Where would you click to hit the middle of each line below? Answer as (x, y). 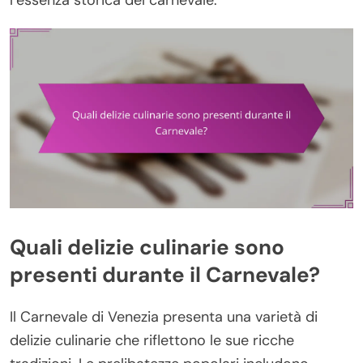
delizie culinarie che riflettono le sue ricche (152, 341)
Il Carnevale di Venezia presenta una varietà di (164, 317)
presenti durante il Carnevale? (165, 274)
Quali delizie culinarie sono (147, 247)
